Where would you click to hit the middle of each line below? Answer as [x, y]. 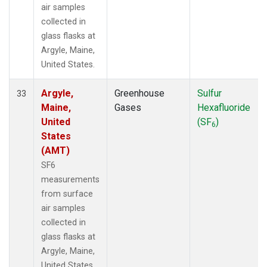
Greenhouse [139, 93]
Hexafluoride [224, 107]
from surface [67, 194]
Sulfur [209, 93]
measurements [70, 179]
